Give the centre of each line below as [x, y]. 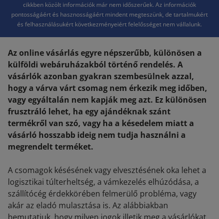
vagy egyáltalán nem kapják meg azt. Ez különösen [107, 100]
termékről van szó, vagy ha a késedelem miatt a [101, 123]
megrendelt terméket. [51, 147]
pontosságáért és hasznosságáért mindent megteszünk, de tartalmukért [109, 14]
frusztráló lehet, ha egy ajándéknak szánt [89, 111]
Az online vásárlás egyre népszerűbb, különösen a [105, 53]
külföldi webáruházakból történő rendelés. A [95, 65]
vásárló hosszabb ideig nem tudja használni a [97, 135]
